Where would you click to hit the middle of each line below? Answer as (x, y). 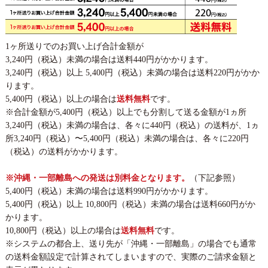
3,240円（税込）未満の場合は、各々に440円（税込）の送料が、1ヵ (132, 125)
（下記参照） (214, 178)
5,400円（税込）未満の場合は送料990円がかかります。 (109, 191)
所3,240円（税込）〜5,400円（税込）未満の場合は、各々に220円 (127, 138)
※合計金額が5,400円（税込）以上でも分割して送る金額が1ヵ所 (126, 112)
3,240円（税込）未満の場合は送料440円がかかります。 (109, 59)
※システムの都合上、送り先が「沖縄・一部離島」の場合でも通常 (131, 243)
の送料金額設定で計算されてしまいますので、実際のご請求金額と (131, 257)
